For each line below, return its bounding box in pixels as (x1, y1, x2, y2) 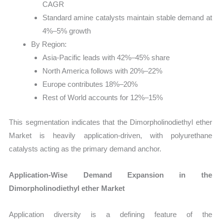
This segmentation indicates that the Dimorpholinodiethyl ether (9, 117, 212, 126)
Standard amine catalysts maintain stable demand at (42, 13, 212, 22)
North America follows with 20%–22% (42, 67, 162, 75)
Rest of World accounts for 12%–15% (42, 93, 163, 102)
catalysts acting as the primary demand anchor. (9, 144, 162, 153)
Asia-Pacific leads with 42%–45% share (42, 53, 170, 62)
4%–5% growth (42, 27, 91, 36)
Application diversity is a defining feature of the (9, 210, 212, 219)
